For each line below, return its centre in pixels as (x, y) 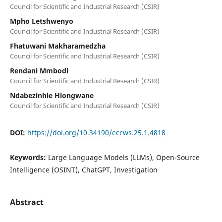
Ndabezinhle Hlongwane (52, 95)
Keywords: (29, 157)
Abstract (27, 202)
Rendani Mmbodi (39, 70)
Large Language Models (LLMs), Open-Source (124, 157)
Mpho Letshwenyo (41, 21)
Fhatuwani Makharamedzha (57, 46)
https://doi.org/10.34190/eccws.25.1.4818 (96, 132)
